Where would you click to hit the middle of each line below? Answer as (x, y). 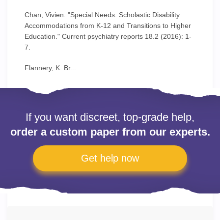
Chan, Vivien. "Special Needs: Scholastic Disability (102, 15)
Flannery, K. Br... (50, 68)
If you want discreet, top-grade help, (110, 117)
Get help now (110, 158)
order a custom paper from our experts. (110, 132)
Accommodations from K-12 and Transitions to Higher (108, 26)
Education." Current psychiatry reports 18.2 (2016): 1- (108, 36)
